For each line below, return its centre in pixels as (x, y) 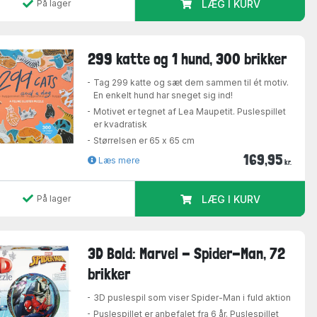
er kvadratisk (121, 124)
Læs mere (119, 160)
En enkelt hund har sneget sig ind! (163, 95)
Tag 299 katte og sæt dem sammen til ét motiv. (191, 82)
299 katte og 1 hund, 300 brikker (188, 58)
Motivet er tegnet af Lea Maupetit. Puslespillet (190, 111)
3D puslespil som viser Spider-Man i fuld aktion (192, 298)
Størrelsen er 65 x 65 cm (144, 140)
